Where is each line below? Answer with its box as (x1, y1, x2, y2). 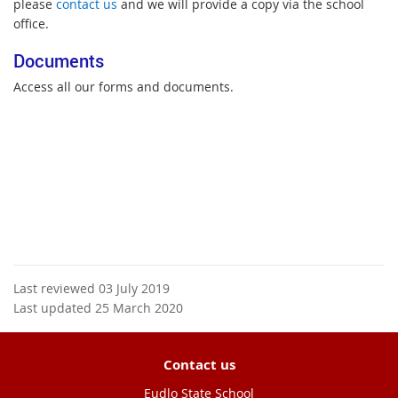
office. (13, 14, 49, 32)
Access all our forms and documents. (13, 77, 234, 95)
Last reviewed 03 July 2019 (13, 279, 170, 297)
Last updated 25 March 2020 (13, 298, 183, 316)
